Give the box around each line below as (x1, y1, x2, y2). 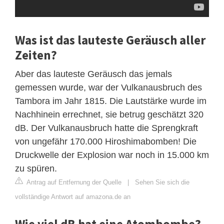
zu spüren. (15, 163, 57, 173)
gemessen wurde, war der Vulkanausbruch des (15, 82, 202, 92)
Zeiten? (15, 46, 57, 63)
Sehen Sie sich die (135, 178, 189, 186)
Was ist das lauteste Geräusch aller (15, 31, 205, 48)
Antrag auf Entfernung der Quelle (25, 178, 121, 186)
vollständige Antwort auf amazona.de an (15, 192, 130, 200)
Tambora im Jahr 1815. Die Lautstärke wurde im (15, 95, 206, 106)
